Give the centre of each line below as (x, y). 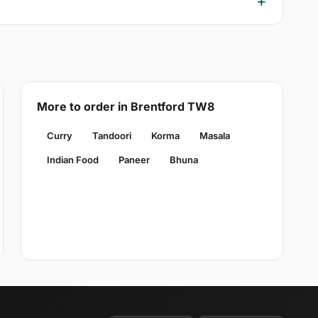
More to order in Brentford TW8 (125, 107)
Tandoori (111, 136)
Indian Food (72, 160)
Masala (214, 136)
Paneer (134, 160)
